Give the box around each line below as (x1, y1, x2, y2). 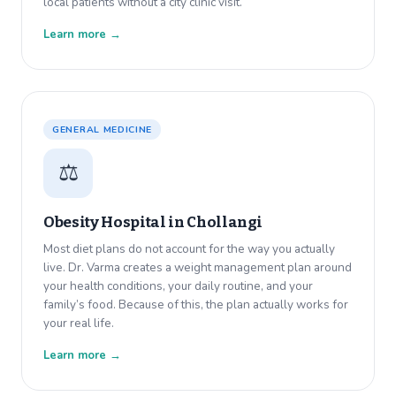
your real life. (43, 315, 114, 332)
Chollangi (187, 213, 263, 232)
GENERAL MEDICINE (52, 123, 153, 137)
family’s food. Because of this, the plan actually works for (43, 296, 348, 314)
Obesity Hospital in (43, 213, 187, 232)
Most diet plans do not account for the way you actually (43, 240, 335, 258)
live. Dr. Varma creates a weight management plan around (43, 259, 352, 277)
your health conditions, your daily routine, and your (43, 278, 313, 295)
